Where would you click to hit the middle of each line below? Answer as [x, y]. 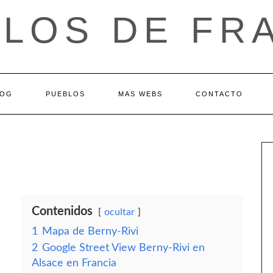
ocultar [119, 212]
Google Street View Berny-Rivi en [123, 248]
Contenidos [62, 211]
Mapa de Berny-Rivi [90, 231]
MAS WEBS [140, 94]
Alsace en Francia [74, 263]
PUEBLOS [66, 94]
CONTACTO [219, 94]
